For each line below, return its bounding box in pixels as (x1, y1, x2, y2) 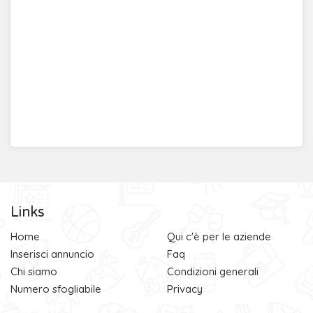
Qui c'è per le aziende (167, 230, 271, 243)
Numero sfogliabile (10, 282, 101, 296)
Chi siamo (10, 265, 57, 278)
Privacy (167, 282, 203, 296)
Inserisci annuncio (10, 247, 94, 261)
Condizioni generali (167, 265, 259, 278)
